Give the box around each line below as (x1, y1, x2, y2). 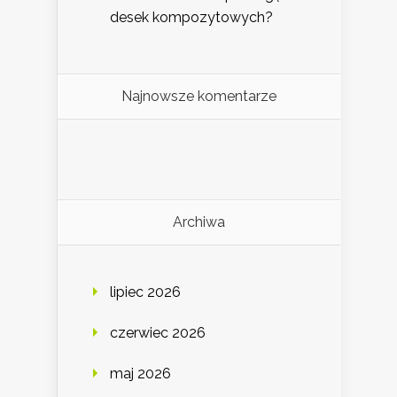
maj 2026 (110, 365, 171, 383)
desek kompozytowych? (110, 9, 273, 27)
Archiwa (173, 214, 225, 231)
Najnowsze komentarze (121, 88, 276, 105)
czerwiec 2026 (110, 324, 206, 342)
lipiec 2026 (110, 284, 181, 301)
